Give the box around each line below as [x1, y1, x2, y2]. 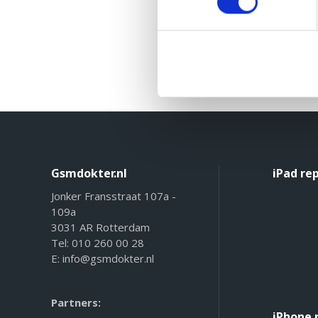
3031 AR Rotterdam [51, 220, 150, 235]
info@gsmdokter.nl [62, 251, 154, 266]
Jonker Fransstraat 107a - [51, 189, 176, 204]
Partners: [51, 295, 101, 310]
